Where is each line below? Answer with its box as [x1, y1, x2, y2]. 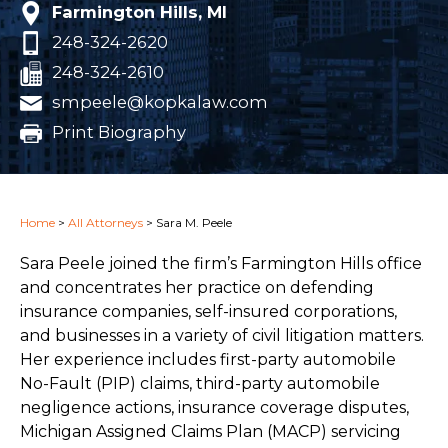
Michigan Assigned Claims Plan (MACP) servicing [20, 421, 401, 441]
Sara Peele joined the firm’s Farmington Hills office [20, 253, 422, 273]
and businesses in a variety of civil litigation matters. [20, 325, 424, 345]
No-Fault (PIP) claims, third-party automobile [20, 373, 380, 393]
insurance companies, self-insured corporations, [20, 301, 397, 321]
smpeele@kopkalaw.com [52, 91, 268, 112]
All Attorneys [68, 214, 143, 230]
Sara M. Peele [156, 214, 232, 230]
